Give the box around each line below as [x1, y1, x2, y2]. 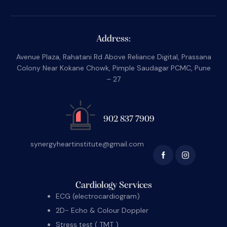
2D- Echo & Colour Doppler [56, 205, 150, 215]
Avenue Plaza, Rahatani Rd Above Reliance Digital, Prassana [16, 52, 211, 61]
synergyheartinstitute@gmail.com [30, 139, 144, 149]
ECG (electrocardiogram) [56, 191, 140, 201]
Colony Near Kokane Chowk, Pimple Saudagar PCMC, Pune [16, 63, 211, 72]
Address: [96, 34, 131, 44]
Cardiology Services [75, 181, 152, 191]
